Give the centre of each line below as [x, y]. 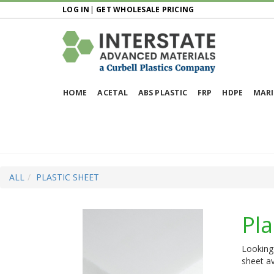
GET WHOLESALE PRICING [145, 9]
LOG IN [76, 9]
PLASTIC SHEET [68, 177]
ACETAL [113, 92]
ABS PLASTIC [163, 92]
